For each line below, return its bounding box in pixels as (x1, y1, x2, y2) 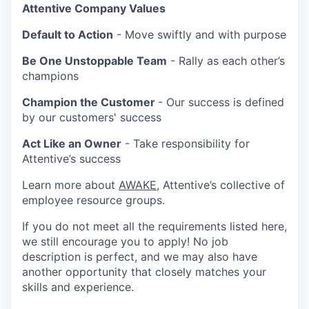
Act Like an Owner (22, 137, 121, 150)
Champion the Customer (22, 95, 158, 109)
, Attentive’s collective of (157, 178, 285, 192)
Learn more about (22, 178, 119, 192)
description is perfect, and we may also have (22, 250, 257, 263)
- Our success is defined (158, 95, 284, 109)
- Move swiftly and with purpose (113, 28, 286, 41)
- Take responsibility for (121, 137, 250, 150)
